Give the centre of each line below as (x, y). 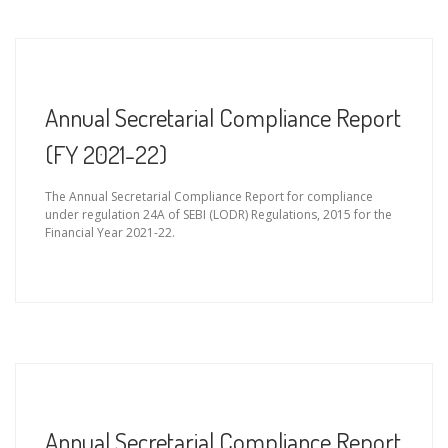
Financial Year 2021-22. (110, 232)
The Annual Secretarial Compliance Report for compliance (209, 196)
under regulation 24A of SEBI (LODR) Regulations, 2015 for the (218, 214)
